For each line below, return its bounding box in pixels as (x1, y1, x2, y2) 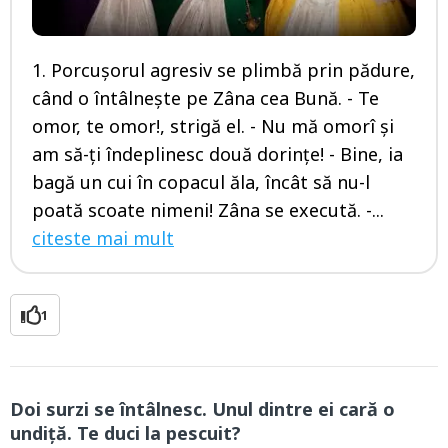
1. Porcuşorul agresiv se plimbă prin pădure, (32, 57, 415, 82)
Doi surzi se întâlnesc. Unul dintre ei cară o (10, 396, 395, 421)
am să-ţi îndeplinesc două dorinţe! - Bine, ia (32, 141, 403, 166)
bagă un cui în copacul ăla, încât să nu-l (32, 169, 370, 194)
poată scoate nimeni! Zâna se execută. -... (32, 197, 384, 222)
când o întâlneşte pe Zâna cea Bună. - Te (32, 85, 379, 110)
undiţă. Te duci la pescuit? (10, 420, 241, 445)
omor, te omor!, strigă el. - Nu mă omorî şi (32, 113, 394, 138)
